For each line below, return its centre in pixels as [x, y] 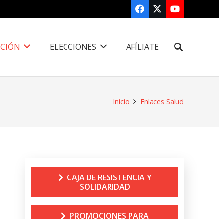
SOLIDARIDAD [105, 186]
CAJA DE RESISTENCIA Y [109, 177]
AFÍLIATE [143, 47]
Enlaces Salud [162, 101]
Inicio [121, 101]
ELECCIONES [73, 47]
